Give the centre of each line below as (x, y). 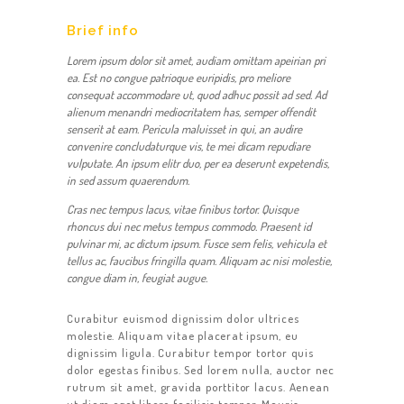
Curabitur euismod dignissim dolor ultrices (183, 319)
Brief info (103, 31)
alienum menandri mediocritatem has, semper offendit (191, 112)
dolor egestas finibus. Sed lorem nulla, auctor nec (201, 370)
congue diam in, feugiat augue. (137, 278)
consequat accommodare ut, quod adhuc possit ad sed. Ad (197, 95)
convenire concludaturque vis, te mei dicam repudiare (188, 147)
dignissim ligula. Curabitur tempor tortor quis (190, 353)
